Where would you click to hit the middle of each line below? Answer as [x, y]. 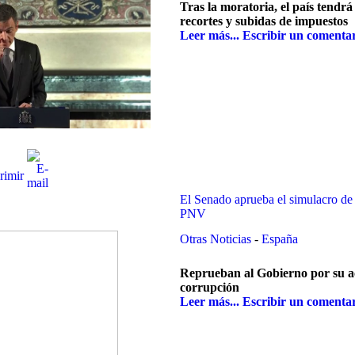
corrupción [210, 288]
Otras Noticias [217, 239]
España [280, 239]
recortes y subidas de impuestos [264, 21]
